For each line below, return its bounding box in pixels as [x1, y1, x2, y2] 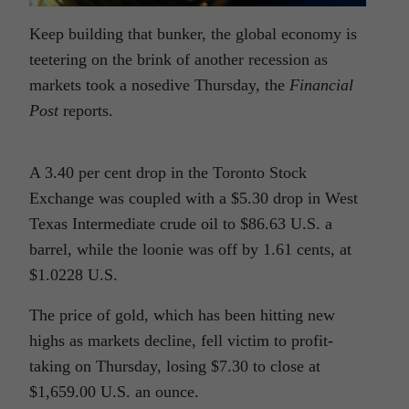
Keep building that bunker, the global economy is [29, 24, 357, 43]
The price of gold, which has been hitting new [29, 305, 335, 324]
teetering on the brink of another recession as [29, 49, 328, 68]
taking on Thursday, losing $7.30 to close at [29, 356, 320, 375]
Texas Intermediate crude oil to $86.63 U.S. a [29, 214, 332, 233]
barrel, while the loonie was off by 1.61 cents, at [29, 239, 351, 258]
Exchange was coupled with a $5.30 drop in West [29, 188, 358, 207]
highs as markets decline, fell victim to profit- [29, 330, 333, 350]
